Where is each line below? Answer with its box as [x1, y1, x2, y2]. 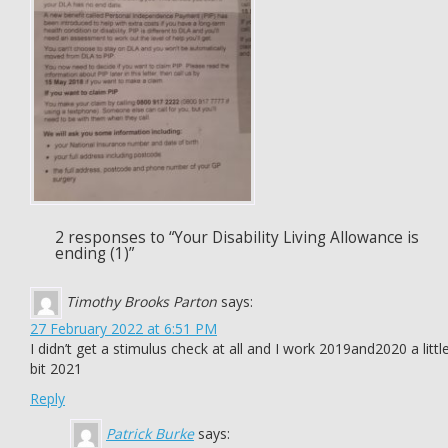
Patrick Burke [106, 423, 194, 443]
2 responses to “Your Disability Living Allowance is [55, 227, 419, 248]
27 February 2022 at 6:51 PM [30, 319, 217, 338]
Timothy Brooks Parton [66, 291, 217, 311]
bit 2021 [30, 359, 82, 378]
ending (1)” [55, 243, 134, 264]
